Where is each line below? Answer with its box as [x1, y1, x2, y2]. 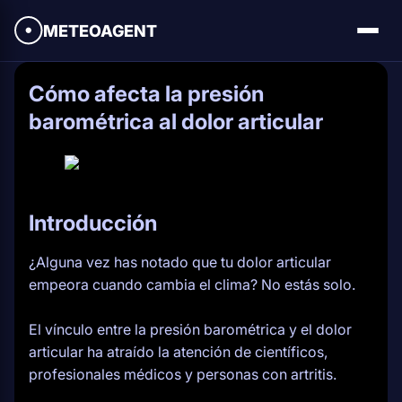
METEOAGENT [43, 21, 157, 40]
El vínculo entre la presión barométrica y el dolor [29, 320, 352, 338]
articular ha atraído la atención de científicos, [29, 343, 328, 361]
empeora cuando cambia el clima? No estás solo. [29, 275, 355, 293]
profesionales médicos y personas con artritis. [29, 365, 336, 383]
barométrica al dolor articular [29, 109, 323, 135]
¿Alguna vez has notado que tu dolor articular [29, 253, 331, 271]
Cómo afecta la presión [29, 81, 264, 107]
